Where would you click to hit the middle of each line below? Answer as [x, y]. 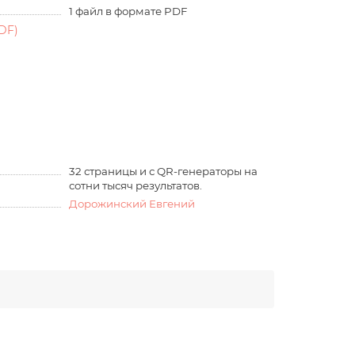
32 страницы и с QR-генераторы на [164, 172]
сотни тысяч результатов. [136, 186]
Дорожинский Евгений [132, 204]
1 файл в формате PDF [128, 11]
